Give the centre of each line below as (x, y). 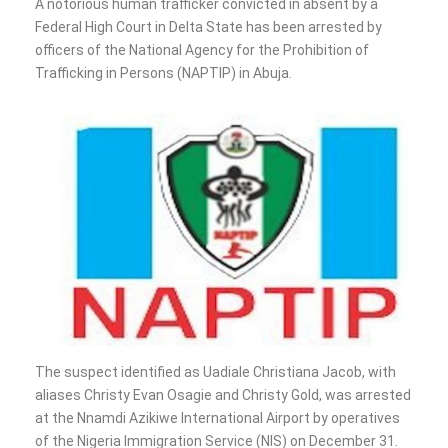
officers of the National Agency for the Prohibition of (202, 49)
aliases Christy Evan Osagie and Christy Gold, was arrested (223, 395)
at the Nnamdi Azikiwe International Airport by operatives (217, 418)
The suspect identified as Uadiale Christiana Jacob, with (215, 372)
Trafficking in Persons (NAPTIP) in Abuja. (163, 72)
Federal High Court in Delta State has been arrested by (208, 26)
